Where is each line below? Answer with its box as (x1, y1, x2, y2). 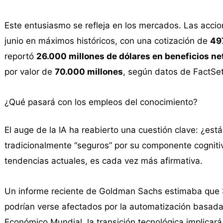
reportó (4, 51, 36, 62)
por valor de (4, 67, 55, 77)
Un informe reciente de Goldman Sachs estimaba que (4, 186, 222, 196)
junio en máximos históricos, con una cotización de (4, 36, 210, 46)
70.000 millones (54, 67, 123, 77)
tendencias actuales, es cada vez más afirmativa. (4, 155, 203, 166)
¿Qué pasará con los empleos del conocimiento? (4, 97, 198, 107)
